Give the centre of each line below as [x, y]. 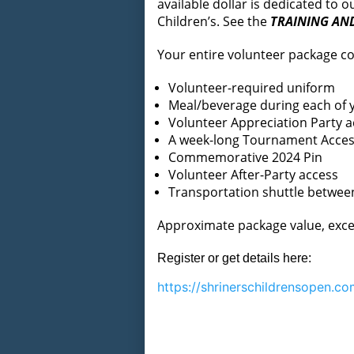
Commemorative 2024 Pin [245, 157]
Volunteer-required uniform [252, 87]
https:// [179, 286]
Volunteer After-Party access [253, 174]
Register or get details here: [234, 258]
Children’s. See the [214, 21]
